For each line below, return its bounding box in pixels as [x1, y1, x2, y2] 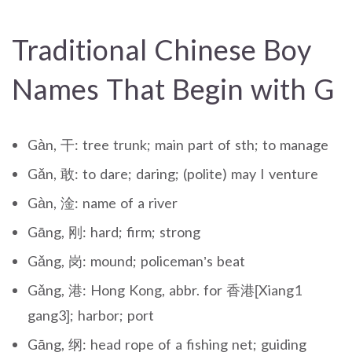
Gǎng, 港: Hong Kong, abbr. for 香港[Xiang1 [27, 280, 302, 299]
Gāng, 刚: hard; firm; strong [27, 222, 200, 240]
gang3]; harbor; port [27, 306, 154, 324]
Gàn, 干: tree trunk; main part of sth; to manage [27, 135, 328, 153]
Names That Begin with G [12, 71, 335, 106]
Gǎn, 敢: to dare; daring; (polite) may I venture [27, 164, 318, 182]
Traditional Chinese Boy [12, 31, 311, 67]
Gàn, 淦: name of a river [27, 193, 178, 211]
